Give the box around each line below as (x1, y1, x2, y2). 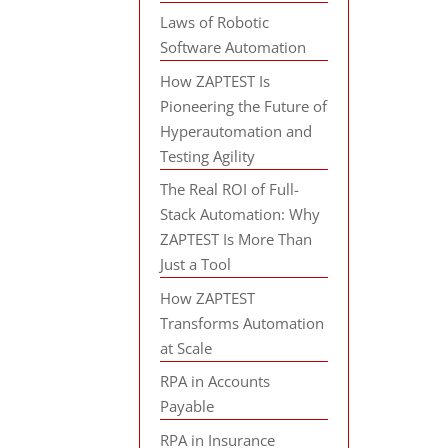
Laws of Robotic (160, 12, 270, 32)
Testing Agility (160, 145, 256, 166)
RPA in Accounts (160, 371, 271, 391)
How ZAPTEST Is (160, 70, 271, 91)
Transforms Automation (160, 312, 325, 333)
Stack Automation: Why (160, 204, 321, 224)
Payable (160, 396, 215, 416)
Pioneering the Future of (160, 95, 328, 116)
